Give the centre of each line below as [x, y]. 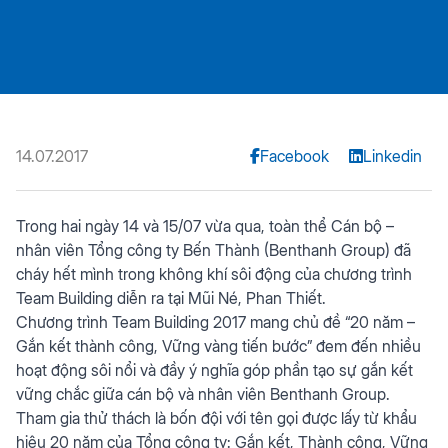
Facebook [294, 155]
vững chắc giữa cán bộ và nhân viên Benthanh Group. [203, 394]
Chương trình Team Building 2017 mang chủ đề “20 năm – [215, 322]
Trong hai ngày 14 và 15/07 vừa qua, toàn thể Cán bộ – [205, 226]
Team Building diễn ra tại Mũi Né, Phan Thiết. [171, 298]
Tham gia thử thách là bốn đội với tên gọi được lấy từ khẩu [216, 418]
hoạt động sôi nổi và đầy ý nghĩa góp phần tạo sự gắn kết [214, 370]
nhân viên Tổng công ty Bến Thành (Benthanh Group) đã [213, 250]
